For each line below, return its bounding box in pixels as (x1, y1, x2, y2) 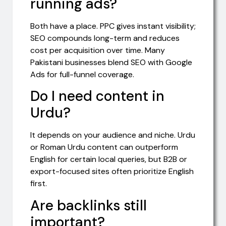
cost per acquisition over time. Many (30, 44, 165, 55)
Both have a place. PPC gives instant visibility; (30, 20, 196, 31)
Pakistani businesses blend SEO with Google (30, 56, 192, 68)
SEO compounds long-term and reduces (30, 32, 180, 43)
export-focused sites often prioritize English (30, 166, 194, 177)
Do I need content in (30, 87, 164, 106)
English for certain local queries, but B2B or (30, 154, 187, 165)
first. (30, 178, 47, 189)
